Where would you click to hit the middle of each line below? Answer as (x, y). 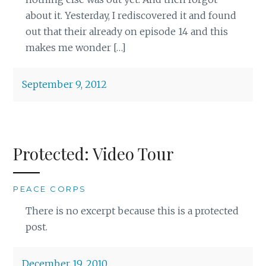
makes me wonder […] (75, 48)
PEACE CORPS (50, 189)
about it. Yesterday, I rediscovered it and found (131, 16)
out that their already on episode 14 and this (126, 32)
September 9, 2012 (65, 85)
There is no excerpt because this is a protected (132, 211)
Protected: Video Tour (94, 154)
